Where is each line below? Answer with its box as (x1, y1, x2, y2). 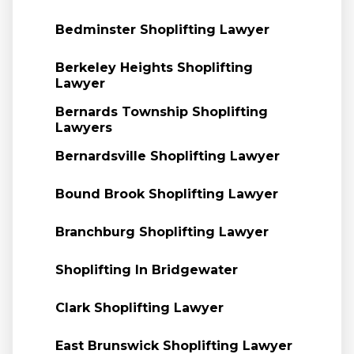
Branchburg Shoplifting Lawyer (55, 224, 269, 239)
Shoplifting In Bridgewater (55, 262, 238, 277)
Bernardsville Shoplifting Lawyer (55, 149, 280, 164)
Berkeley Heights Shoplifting (55, 60, 253, 75)
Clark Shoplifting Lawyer (55, 300, 224, 315)
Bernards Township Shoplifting (55, 104, 268, 119)
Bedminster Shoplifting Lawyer (55, 22, 269, 37)
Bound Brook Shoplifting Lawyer (55, 186, 278, 201)
